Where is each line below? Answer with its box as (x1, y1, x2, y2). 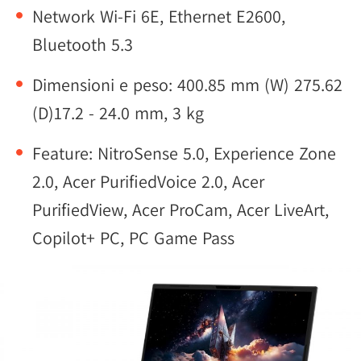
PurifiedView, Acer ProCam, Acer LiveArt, (32, 198, 329, 221)
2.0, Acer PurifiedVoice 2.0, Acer (32, 170, 264, 193)
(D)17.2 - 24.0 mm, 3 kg (32, 102, 204, 124)
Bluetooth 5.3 (32, 33, 133, 56)
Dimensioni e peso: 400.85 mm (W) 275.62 (32, 73, 342, 96)
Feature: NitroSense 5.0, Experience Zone (32, 142, 336, 164)
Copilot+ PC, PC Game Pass (32, 226, 234, 249)
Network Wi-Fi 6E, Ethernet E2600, (32, 5, 285, 27)
